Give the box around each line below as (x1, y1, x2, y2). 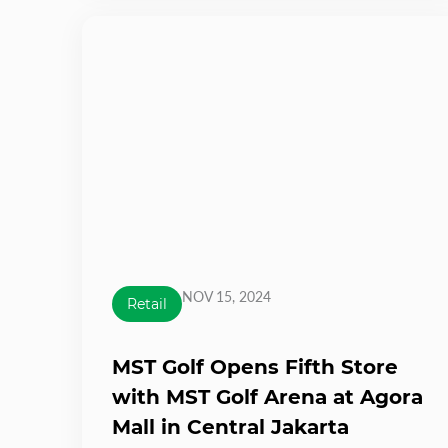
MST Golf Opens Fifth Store (112, 354, 398, 379)
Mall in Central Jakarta (112, 414, 349, 439)
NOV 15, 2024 (182, 287, 271, 305)
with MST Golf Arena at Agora (112, 384, 423, 409)
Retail (127, 294, 167, 313)
